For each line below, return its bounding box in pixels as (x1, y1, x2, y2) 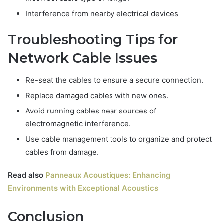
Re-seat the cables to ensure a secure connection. (25, 75, 203, 85)
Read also (8, 170, 45, 180)
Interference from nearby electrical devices (25, 8, 178, 18)
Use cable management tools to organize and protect (25, 134, 212, 144)
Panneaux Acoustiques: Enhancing (45, 170, 170, 180)
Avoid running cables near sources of (25, 106, 156, 116)
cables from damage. (25, 147, 99, 157)
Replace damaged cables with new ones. (25, 91, 168, 101)
